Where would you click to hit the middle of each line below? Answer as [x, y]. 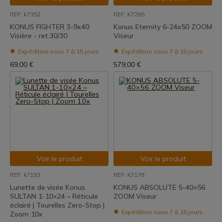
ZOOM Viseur [135, 196]
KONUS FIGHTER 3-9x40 [50, 27]
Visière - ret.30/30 [39, 36]
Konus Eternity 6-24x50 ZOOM [163, 27]
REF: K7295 [129, 14]
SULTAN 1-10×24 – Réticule [54, 196]
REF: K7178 [129, 175]
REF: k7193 [25, 175]
